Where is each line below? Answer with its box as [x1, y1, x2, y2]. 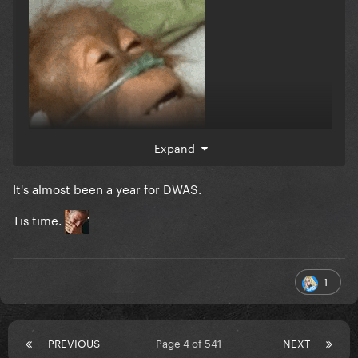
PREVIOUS [48, 334, 100, 351]
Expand [153, 138, 201, 157]
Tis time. [13, 209, 65, 229]
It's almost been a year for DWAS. [13, 178, 205, 198]
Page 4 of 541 [156, 334, 227, 351]
